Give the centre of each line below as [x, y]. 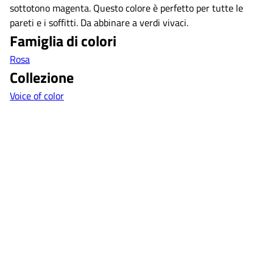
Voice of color [37, 95]
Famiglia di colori [63, 41]
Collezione [42, 77]
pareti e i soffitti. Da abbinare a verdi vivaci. [99, 22]
